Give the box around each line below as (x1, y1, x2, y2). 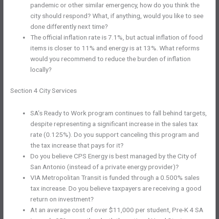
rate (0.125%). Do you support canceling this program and (30, 130, 199, 138)
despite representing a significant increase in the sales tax (30, 119, 198, 128)
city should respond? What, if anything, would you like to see (30, 12, 204, 20)
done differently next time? (30, 22, 109, 31)
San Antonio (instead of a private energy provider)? (30, 162, 179, 171)
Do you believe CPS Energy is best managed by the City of (30, 152, 197, 160)
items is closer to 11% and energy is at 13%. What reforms (30, 44, 200, 52)
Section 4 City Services (10, 86, 77, 94)
